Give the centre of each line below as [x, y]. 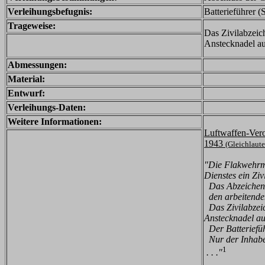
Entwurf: [26, 93]
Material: [26, 79]
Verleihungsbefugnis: [50, 12]
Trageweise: [32, 26]
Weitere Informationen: [55, 122]
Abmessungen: [37, 65]
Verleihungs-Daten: [47, 107]
